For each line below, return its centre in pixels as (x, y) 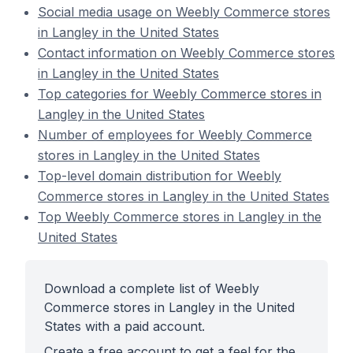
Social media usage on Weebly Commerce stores (184, 12)
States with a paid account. (124, 326)
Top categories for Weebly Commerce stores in (180, 94)
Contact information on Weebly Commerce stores (186, 53)
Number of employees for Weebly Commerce (175, 135)
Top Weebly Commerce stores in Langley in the (180, 217)
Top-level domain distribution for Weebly (160, 176)
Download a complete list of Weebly (152, 288)
